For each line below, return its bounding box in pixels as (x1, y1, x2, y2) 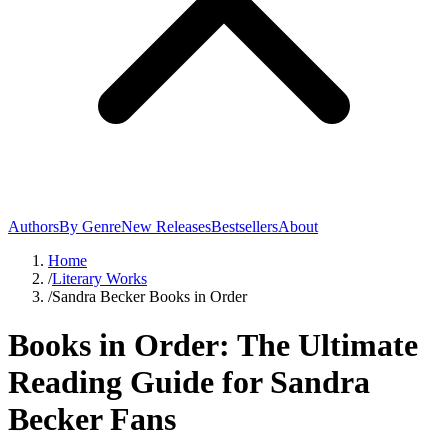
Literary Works (52, 270, 147, 287)
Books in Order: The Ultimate (8, 327, 418, 364)
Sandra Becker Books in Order (52, 288, 247, 305)
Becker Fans (8, 401, 176, 438)
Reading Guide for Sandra (8, 364, 370, 401)
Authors (8, 218, 59, 235)
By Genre (59, 218, 121, 235)
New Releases (121, 218, 211, 235)
